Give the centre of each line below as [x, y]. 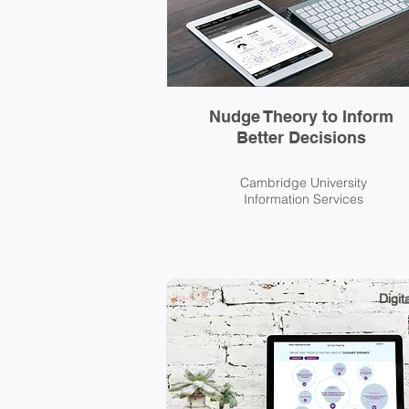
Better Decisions [301, 137]
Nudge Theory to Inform [301, 116]
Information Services [304, 199]
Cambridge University [304, 183]
